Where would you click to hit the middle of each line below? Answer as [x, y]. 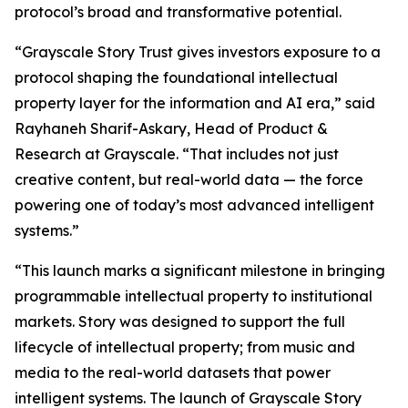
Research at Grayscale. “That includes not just [177, 154]
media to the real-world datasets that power [173, 372]
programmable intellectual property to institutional [194, 296]
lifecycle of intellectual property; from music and [185, 347]
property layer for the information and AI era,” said [195, 103]
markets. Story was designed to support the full [180, 321]
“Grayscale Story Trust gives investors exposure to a [198, 52]
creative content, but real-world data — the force [189, 179]
